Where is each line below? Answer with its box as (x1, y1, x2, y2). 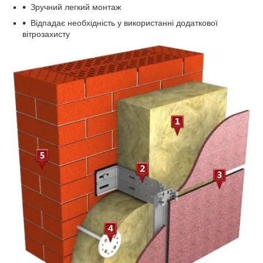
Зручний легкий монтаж (31, 2, 121, 12)
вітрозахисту (22, 29, 70, 39)
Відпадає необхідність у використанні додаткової (31, 18, 218, 28)
